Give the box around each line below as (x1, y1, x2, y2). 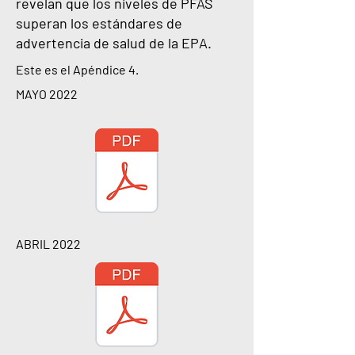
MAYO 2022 (16, 86, 78, 101)
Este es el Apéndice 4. (16, 62, 139, 77)
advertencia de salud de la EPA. (16, 34, 215, 52)
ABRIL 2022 (16, 236, 81, 251)
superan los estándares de (16, 14, 182, 32)
